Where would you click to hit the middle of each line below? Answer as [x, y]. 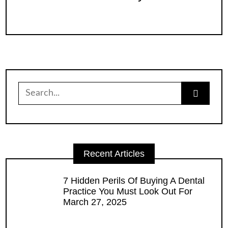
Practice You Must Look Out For [128, 191]
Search [32, 86]
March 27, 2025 [95, 202]
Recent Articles [114, 154]
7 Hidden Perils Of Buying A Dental [134, 180]
